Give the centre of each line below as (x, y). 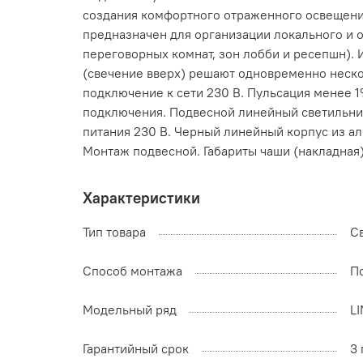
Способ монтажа (132, 271)
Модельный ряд (130, 310)
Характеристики (141, 198)
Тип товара (114, 232)
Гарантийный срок (136, 349)
